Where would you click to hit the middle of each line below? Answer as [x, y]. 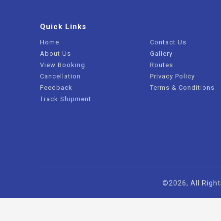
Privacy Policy [173, 76]
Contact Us [168, 42]
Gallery [162, 54]
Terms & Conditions [183, 88]
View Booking [62, 65]
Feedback [56, 88]
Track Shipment [65, 99]
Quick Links [63, 27]
